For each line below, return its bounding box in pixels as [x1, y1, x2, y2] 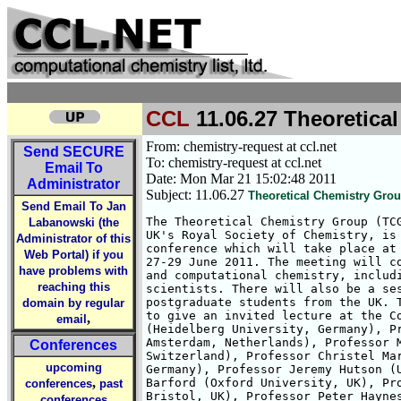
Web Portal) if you [23, 248, 124, 261]
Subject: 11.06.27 [146, 187, 248, 202]
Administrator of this [16, 232, 131, 245]
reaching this [37, 280, 110, 294]
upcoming [45, 361, 102, 374]
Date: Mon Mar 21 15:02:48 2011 [146, 171, 337, 186]
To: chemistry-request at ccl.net [146, 155, 321, 170]
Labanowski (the [28, 216, 119, 229]
